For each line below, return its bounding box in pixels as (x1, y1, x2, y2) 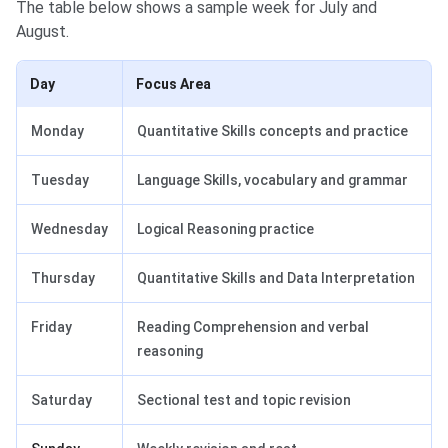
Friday (31, 318, 72, 335)
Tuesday (31, 171, 89, 188)
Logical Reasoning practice (137, 220, 314, 237)
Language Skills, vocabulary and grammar (137, 171, 408, 188)
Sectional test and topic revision (137, 391, 351, 408)
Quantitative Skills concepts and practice (137, 122, 408, 139)
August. (16, 21, 69, 41)
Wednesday (31, 220, 108, 237)
